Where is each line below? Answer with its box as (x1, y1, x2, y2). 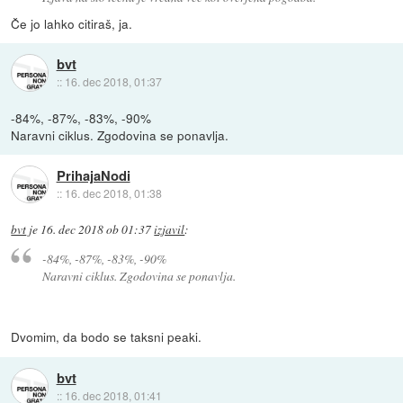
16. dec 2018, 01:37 (64, 74, 162, 90)
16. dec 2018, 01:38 (64, 185, 162, 201)
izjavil (154, 220, 185, 237)
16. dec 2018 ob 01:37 (40, 220, 152, 237)
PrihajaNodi (56, 166, 130, 186)
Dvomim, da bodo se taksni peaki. (11, 327, 202, 346)
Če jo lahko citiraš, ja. (11, 13, 133, 32)
